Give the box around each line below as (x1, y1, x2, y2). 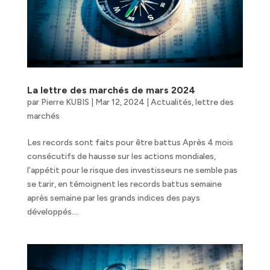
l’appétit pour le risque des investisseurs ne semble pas (27, 165, 237, 175)
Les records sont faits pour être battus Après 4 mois (27, 137, 233, 148)
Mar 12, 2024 (95, 96, 145, 107)
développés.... (27, 206, 79, 217)
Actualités (150, 96, 192, 107)
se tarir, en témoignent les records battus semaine (27, 178, 222, 189)
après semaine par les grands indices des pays (27, 192, 200, 203)
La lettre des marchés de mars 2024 (27, 84, 195, 96)
